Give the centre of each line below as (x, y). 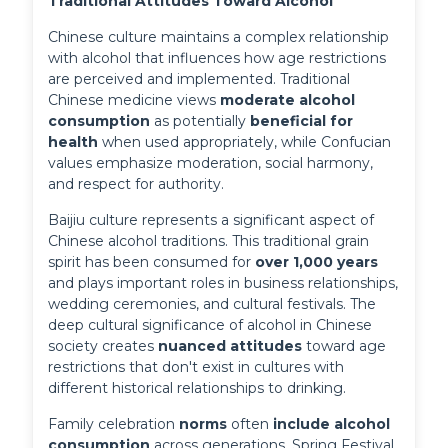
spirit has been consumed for (152, 261)
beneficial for (302, 120)
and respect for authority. (136, 183)
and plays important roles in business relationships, (223, 282)
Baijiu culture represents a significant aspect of (211, 219)
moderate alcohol (288, 99)
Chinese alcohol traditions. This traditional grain (209, 240)
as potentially (200, 120)
